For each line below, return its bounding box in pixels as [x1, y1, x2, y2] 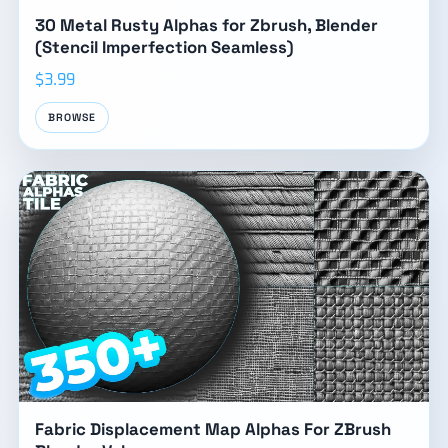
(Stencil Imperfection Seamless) [34, 36, 294, 59]
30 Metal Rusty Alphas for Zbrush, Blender [34, 14, 378, 37]
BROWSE [47, 111, 97, 125]
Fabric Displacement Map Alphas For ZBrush [34, 417, 391, 440]
